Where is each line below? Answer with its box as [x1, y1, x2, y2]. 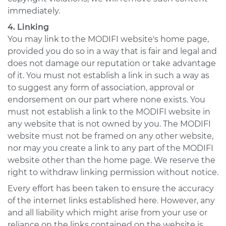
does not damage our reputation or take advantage [8, 59, 216, 68]
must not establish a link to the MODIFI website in [8, 107, 210, 117]
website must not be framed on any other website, [8, 131, 213, 141]
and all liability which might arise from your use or [8, 208, 207, 217]
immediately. [8, 6, 60, 16]
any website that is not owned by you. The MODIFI [8, 119, 211, 129]
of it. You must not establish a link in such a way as [8, 71, 209, 80]
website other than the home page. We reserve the [8, 155, 215, 165]
